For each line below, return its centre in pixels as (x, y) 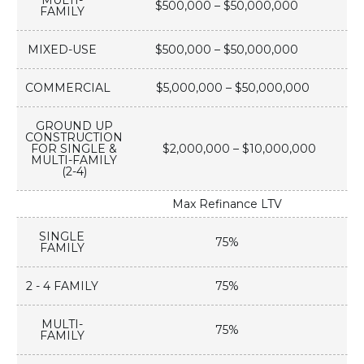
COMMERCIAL (68, 88)
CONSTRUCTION (74, 138)
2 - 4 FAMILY (62, 286)
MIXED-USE (62, 50)
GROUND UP (74, 126)
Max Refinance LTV (227, 204)
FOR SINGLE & (74, 149)
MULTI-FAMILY (74, 160)
